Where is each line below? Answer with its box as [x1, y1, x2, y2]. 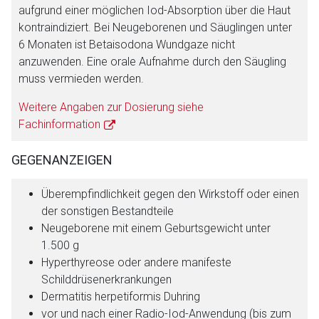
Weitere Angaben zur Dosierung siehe [19, 100, 204, 114]
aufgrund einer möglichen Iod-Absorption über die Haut [19, 4, 291, 17]
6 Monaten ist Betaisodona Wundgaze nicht [19, 38, 235, 51]
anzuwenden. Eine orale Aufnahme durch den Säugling [19, 55, 286, 68]
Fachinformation [19, 117, 100, 131]
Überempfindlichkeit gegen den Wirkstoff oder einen [41, 187, 299, 201]
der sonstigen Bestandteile [41, 204, 174, 218]
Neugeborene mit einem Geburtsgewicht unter [41, 221, 271, 235]
